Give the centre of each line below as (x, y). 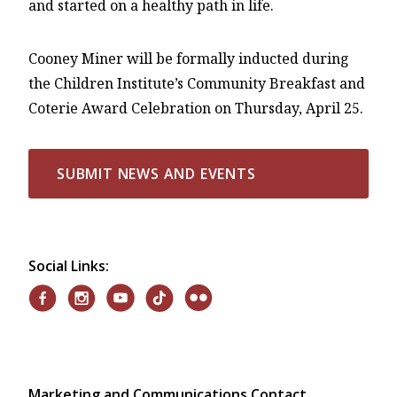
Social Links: (69, 266)
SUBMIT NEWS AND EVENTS (156, 174)
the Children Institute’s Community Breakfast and (197, 84)
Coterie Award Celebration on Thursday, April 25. (196, 109)
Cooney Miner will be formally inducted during (189, 59)
